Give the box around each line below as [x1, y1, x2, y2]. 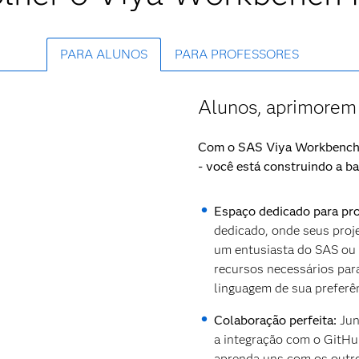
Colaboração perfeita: [213, 313, 340, 328]
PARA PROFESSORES [175, 46, 299, 62]
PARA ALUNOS [60, 46, 147, 62]
